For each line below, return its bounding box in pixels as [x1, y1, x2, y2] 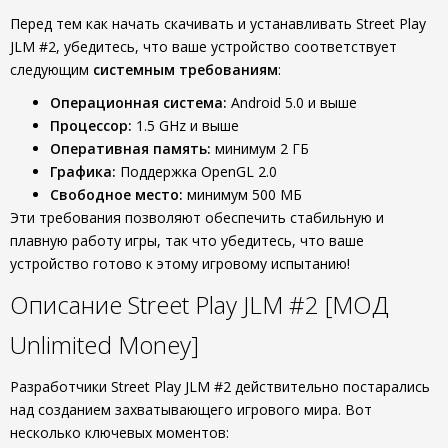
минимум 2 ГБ [211, 139, 309, 158]
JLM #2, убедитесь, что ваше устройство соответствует [10, 37, 397, 56]
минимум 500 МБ [183, 185, 302, 204]
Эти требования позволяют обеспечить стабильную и [10, 208, 384, 227]
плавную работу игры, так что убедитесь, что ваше [10, 231, 364, 250]
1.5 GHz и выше [132, 116, 239, 135]
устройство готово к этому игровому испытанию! [10, 254, 350, 273]
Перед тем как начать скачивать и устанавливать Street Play [10, 14, 426, 33]
